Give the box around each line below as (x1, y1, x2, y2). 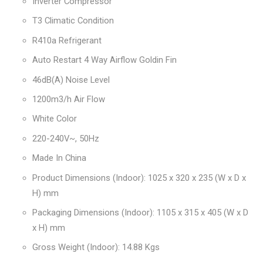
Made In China (32, 153, 86, 164)
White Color (32, 113, 77, 124)
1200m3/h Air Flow (32, 93, 105, 104)
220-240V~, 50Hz (32, 133, 99, 144)
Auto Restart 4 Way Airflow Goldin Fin (32, 55, 177, 66)
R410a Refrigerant (32, 35, 102, 46)
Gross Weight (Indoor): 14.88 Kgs (32, 242, 160, 253)
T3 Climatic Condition (32, 15, 114, 26)
